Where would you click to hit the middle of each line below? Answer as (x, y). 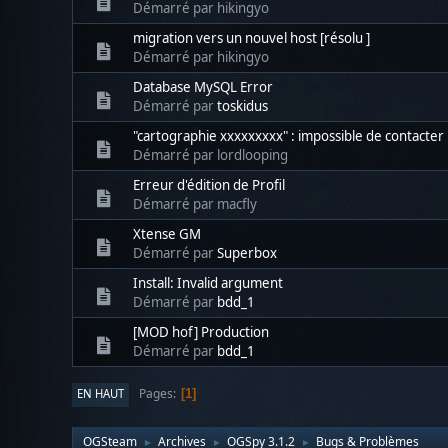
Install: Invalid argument (208, 282)
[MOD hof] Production (201, 331)
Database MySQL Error (203, 86)
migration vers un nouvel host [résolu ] (251, 37)
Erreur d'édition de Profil (209, 184)
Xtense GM (167, 233)
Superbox (247, 252)
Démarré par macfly (195, 203)
